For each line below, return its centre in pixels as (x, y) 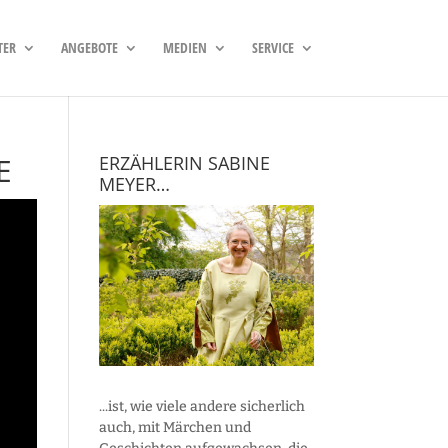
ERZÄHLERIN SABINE (184, 163)
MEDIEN (184, 47)
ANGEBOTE (89, 47)
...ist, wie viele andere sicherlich (201, 406)
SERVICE (272, 47)
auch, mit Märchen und (174, 427)
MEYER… (134, 184)
